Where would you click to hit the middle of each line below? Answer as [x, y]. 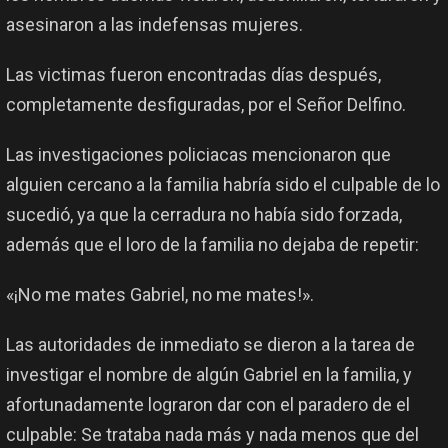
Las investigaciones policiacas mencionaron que [198, 155]
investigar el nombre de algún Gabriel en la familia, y [209, 375]
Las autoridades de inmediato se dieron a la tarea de [210, 345]
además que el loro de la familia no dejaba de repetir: [212, 245]
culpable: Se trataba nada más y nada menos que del [212, 435]
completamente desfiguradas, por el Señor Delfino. [206, 105]
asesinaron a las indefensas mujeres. [154, 25]
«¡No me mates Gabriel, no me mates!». [160, 295]
